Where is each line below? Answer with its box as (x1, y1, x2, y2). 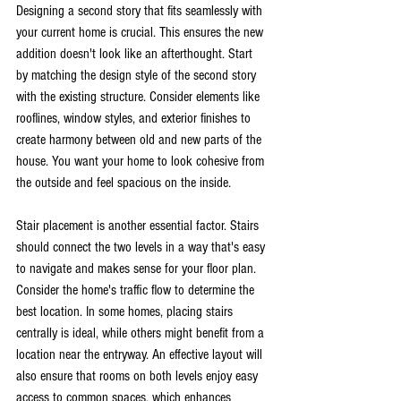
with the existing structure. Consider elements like (16, 88, 263, 105)
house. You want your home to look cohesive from (16, 152, 268, 169)
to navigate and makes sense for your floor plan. (16, 260, 260, 277)
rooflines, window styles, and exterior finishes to (16, 109, 254, 126)
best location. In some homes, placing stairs (16, 303, 236, 320)
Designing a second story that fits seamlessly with (16, 2, 266, 19)
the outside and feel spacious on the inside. (16, 174, 231, 191)
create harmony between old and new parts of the (16, 131, 265, 148)
